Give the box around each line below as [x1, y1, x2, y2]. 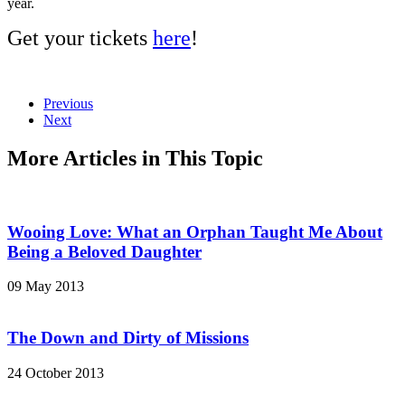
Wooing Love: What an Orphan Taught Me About [7, 221, 382, 241]
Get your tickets [7, 26, 153, 51]
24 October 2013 [7, 364, 104, 381]
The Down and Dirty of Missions [7, 328, 249, 348]
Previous [43, 96, 93, 112]
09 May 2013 [7, 278, 84, 295]
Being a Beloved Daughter [7, 241, 202, 261]
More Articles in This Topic [7, 146, 263, 171]
